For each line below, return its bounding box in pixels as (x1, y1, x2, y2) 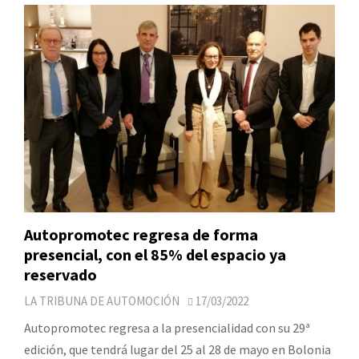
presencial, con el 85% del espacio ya (24, 244, 286, 264)
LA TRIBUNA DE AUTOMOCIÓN (24, 292, 179, 309)
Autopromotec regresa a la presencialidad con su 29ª (24, 319, 310, 336)
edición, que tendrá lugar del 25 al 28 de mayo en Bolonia (24, 341, 331, 357)
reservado (24, 264, 97, 284)
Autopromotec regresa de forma (24, 224, 258, 244)
